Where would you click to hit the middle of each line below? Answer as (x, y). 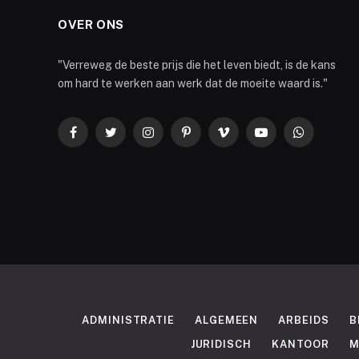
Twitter (128, 139)
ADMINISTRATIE (128, 321)
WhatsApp (325, 139)
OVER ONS (91, 25)
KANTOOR (301, 345)
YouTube (283, 139)
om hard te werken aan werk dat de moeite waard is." (193, 84)
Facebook (98, 139)
